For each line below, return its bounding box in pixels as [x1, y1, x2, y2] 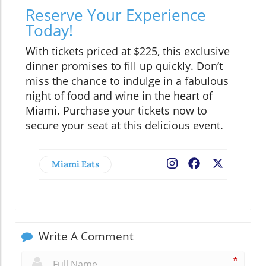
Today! [26, 19, 73, 41]
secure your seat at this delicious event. [26, 118, 223, 132]
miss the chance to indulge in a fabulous [26, 73, 229, 88]
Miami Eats [52, 157, 99, 170]
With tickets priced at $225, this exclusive [26, 43, 230, 58]
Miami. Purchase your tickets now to [26, 103, 207, 118]
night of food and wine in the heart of [26, 88, 213, 103]
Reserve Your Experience [26, 4, 206, 26]
